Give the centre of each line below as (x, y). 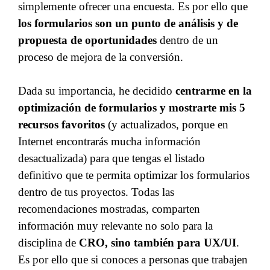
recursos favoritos (61, 124)
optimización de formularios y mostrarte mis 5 (132, 108)
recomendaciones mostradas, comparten (109, 209)
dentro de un (187, 40)
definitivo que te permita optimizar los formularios (134, 175)
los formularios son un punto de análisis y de (128, 23)
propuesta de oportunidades (87, 40)
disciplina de (49, 243)
